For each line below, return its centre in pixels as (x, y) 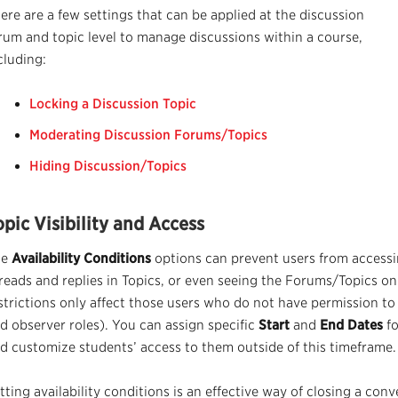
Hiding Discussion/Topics (108, 166)
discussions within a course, (274, 37)
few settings (96, 15)
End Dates (351, 325)
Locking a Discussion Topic (113, 104)
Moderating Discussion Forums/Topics (148, 135)
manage (161, 37)
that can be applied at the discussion (249, 15)
